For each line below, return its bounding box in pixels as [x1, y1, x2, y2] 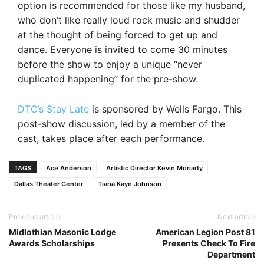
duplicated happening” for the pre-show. [18, 72, 198, 85]
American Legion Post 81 [156, 226, 255, 237]
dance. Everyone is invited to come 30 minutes [18, 43, 227, 55]
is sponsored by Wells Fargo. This [89, 103, 242, 115]
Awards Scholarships [9, 237, 95, 248]
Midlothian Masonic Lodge [9, 226, 116, 237]
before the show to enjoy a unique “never [18, 58, 202, 70]
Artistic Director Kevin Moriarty [106, 163, 203, 172]
